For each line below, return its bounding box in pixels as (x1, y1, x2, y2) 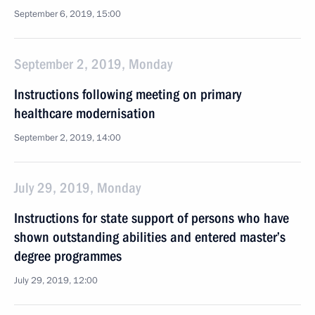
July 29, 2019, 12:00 (14, 274, 98, 287)
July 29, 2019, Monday (14, 179, 141, 196)
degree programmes (14, 247, 122, 264)
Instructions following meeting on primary (14, 86, 241, 103)
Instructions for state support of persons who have (14, 210, 289, 226)
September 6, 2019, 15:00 (14, 8, 121, 20)
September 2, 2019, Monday (14, 56, 172, 72)
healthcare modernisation (14, 105, 155, 122)
